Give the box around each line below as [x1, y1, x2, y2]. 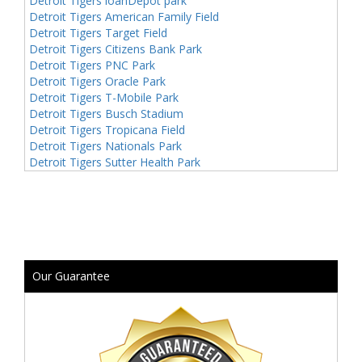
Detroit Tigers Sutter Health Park [29, 154, 200, 170]
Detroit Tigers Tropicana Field [29, 122, 185, 137]
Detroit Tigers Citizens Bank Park [29, 41, 202, 57]
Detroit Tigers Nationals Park [29, 138, 182, 154]
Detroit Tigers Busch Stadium [29, 106, 183, 121]
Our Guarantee [32, 268, 110, 284]
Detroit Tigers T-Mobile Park [29, 90, 179, 105]
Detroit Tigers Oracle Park [29, 74, 166, 89]
